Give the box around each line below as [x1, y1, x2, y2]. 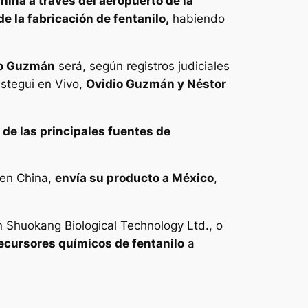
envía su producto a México [55, 171, 214, 186]
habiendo [169, 12, 225, 26]
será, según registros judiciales [55, 58, 230, 73]
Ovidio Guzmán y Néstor [86, 76, 226, 91]
